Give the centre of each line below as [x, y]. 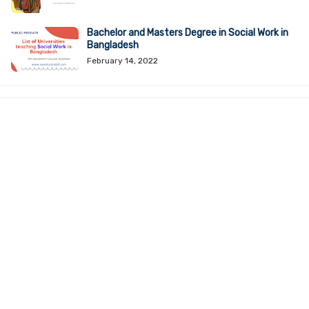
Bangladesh [113, 45]
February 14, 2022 [122, 61]
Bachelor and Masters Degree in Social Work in [188, 33]
